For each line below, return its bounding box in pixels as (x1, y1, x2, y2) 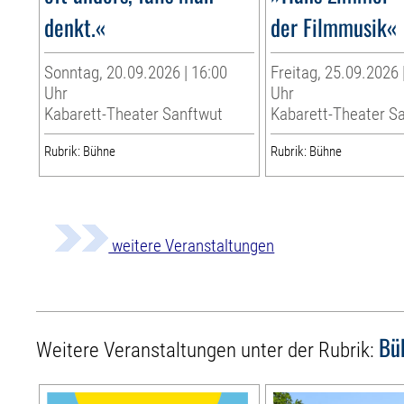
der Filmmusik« (271, 10, 398, 44)
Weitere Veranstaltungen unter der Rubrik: (36, 338, 380, 363)
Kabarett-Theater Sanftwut (44, 104, 224, 125)
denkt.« (44, 10, 106, 44)
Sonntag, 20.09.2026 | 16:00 (44, 62, 228, 84)
